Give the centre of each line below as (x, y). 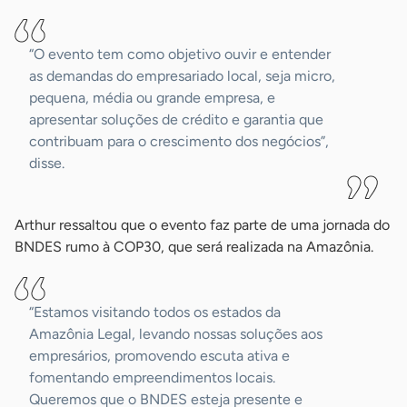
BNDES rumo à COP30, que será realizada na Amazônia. (194, 247)
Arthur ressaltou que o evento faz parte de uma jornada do (202, 225)
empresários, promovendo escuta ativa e (159, 356)
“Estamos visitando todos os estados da (155, 313)
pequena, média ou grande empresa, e (152, 98)
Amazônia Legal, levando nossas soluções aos (176, 334)
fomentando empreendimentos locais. (152, 378)
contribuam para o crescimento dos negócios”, (179, 142)
